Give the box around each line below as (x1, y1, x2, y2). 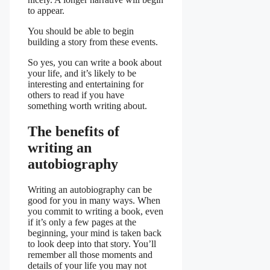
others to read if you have (28, 89, 124, 100)
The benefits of (28, 123, 119, 139)
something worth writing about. (28, 100, 147, 111)
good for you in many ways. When (28, 195, 160, 206)
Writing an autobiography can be (28, 184, 152, 195)
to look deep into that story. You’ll (28, 238, 156, 249)
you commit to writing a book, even (28, 206, 163, 216)
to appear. (28, 5, 64, 16)
